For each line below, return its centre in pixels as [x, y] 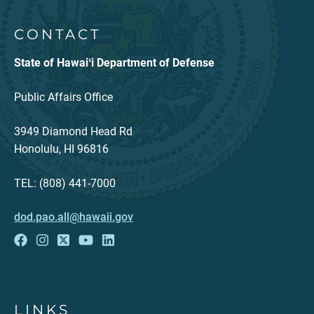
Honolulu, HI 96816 [61, 149]
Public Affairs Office [63, 97]
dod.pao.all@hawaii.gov [74, 217]
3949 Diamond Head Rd [73, 131]
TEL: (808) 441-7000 [65, 183]
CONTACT [57, 34]
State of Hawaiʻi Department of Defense [114, 62]
